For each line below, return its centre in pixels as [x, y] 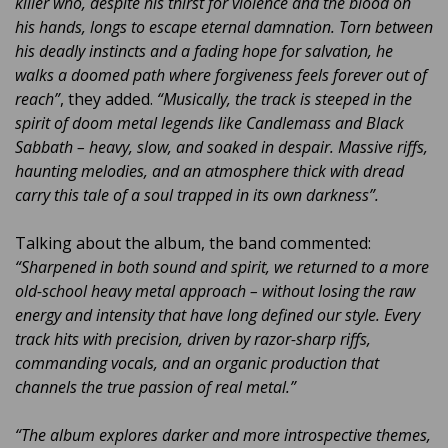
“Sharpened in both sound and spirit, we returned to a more [222, 267]
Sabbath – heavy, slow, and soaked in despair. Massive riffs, [221, 147]
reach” [37, 99]
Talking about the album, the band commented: [193, 243]
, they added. [108, 99]
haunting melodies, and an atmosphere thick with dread [209, 171]
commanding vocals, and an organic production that [197, 363]
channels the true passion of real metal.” [155, 387]
